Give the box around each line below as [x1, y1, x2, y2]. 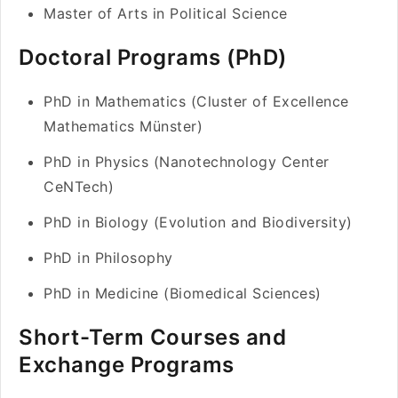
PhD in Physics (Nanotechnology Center [44, 153, 330, 171]
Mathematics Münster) [44, 117, 203, 135]
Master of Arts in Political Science [44, 4, 288, 22]
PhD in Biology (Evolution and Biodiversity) [44, 213, 353, 231]
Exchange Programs [19, 352, 235, 378]
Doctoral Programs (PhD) [19, 44, 287, 70]
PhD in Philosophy [44, 249, 173, 267]
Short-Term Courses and [19, 324, 286, 350]
